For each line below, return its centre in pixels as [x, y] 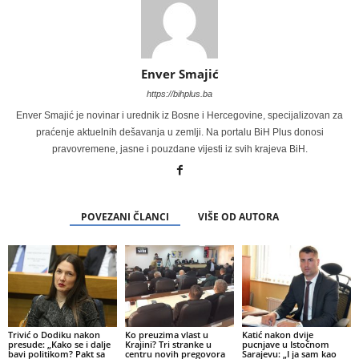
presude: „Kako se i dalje [59, 344]
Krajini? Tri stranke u [168, 344]
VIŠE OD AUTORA [238, 216]
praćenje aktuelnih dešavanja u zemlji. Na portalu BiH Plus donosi [179, 132]
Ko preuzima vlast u [166, 334]
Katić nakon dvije [277, 334]
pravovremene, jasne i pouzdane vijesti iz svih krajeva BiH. [179, 149]
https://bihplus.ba [179, 93]
